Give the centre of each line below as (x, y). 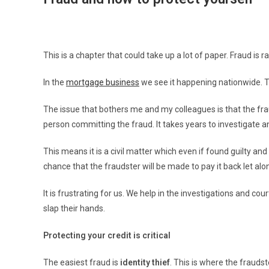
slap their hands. (74, 208)
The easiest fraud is (82, 262)
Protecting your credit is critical (107, 235)
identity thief (145, 262)
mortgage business (103, 82)
